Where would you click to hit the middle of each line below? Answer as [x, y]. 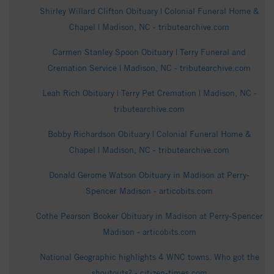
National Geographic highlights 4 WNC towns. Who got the [149, 257]
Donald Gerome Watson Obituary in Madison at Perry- [149, 175]
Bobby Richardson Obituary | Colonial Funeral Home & [149, 134]
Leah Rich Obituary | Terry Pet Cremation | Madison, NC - [149, 93]
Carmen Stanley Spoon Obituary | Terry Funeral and [149, 52]
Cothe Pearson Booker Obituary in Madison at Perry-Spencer [149, 216]
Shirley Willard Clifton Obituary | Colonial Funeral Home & [149, 11]
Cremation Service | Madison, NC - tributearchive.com [149, 68]
